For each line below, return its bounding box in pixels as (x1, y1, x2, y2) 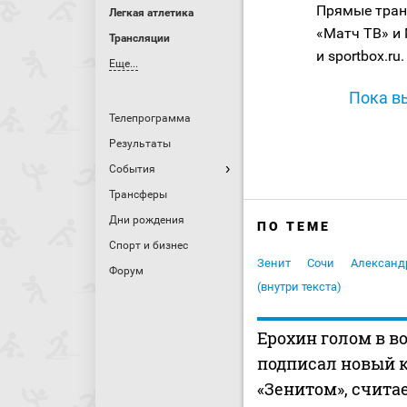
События (109, 163, 155, 175)
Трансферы (109, 188, 167, 201)
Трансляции (109, 32, 170, 45)
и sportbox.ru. (316, 47, 404, 65)
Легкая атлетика (109, 6, 194, 19)
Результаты (109, 137, 171, 150)
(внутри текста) (257, 280, 342, 294)
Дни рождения (109, 213, 184, 226)
